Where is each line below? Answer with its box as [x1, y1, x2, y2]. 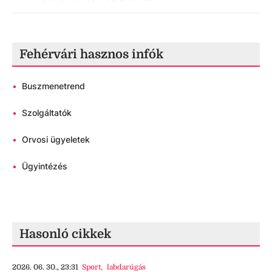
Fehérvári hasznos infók [19, 47, 163, 61]
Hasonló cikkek [19, 226, 111, 241]
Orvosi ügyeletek [22, 134, 90, 144]
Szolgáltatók [22, 107, 72, 118]
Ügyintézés [22, 160, 67, 171]
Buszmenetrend [22, 80, 85, 91]
